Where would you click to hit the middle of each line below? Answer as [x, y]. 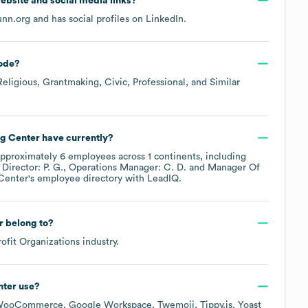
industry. [99, 242]
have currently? [76, 138]
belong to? [28, 223]
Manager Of [234, 167]
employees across [107, 156]
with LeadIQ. [152, 178]
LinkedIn [165, 19]
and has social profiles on [88, 19]
